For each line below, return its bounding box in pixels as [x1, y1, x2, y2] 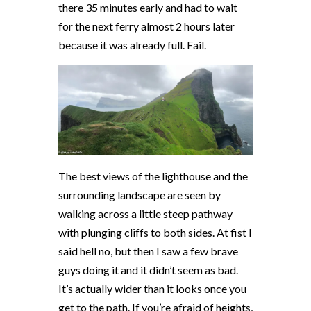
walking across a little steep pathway [58, 206, 233, 220]
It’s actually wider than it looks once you [58, 281, 246, 295]
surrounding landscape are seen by [58, 187, 221, 201]
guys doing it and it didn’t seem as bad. [58, 262, 238, 276]
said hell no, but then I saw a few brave [58, 244, 238, 258]
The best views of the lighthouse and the [58, 169, 248, 183]
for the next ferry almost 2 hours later [58, 19, 235, 33]
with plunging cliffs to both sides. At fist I [58, 225, 252, 239]
